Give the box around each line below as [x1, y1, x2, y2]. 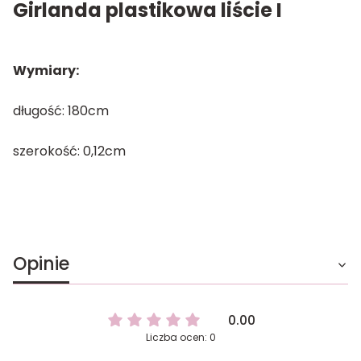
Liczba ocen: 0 [145, 330, 216, 344]
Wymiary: [13, 60, 79, 80]
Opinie [13, 251, 69, 276]
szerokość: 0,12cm [13, 141, 126, 160]
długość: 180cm [13, 101, 109, 120]
